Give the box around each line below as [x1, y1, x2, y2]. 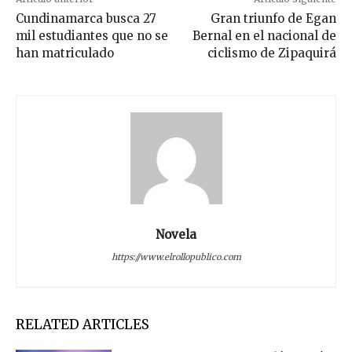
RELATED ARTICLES [16, 315, 149, 333]
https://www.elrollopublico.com [111, 251, 241, 262]
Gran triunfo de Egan [210, 10, 336, 26]
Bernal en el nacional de [192, 27, 336, 43]
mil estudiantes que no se [16, 27, 168, 43]
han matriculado [16, 45, 114, 60]
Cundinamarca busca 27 [16, 10, 156, 26]
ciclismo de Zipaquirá [207, 45, 336, 60]
